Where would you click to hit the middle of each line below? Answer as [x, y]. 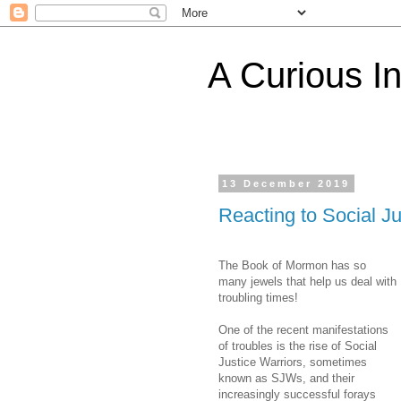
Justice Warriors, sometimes [293, 362]
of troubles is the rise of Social [298, 346]
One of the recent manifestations [303, 329]
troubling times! [258, 297]
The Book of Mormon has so [292, 265]
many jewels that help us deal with [307, 281]
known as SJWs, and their [286, 378]
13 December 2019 [286, 183]
